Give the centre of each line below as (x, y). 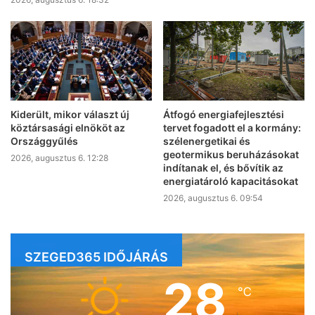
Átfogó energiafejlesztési (224, 115)
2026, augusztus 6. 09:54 (213, 198)
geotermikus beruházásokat (231, 155)
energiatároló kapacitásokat (231, 181)
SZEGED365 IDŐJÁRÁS (96, 257)
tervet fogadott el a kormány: (232, 128)
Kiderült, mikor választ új (70, 115)
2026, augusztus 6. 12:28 (59, 158)
